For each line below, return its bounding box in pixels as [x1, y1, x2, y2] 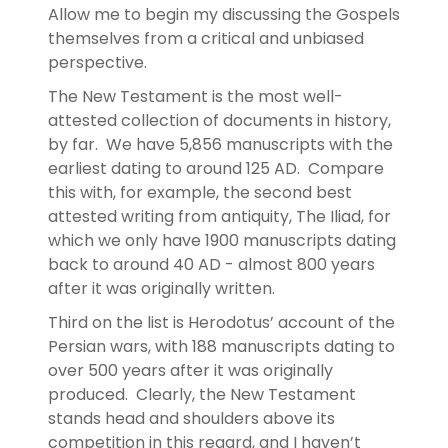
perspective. [48, 50, 151, 74]
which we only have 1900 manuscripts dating [48, 228, 396, 252]
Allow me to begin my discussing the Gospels [48, 2, 400, 26]
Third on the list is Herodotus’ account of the [48, 310, 395, 334]
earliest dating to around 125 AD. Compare [48, 156, 384, 180]
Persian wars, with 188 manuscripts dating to [48, 334, 395, 358]
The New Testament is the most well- [48, 84, 343, 108]
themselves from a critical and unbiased [48, 26, 364, 50]
